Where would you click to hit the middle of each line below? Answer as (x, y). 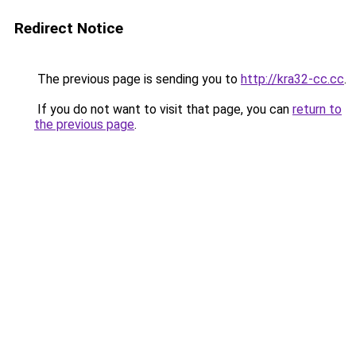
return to (317, 109)
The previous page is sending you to (137, 79)
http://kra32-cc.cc (292, 79)
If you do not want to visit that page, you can (163, 109)
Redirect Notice (69, 28)
